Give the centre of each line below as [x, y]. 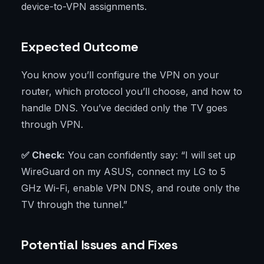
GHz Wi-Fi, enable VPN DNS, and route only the [131, 188]
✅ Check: [43, 155]
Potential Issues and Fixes [100, 245]
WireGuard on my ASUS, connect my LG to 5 [123, 172]
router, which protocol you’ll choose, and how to [132, 92]
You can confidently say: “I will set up [150, 155]
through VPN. [52, 125]
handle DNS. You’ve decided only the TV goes [124, 108]
